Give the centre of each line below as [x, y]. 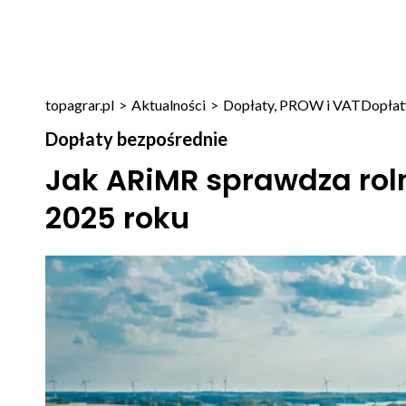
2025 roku [117, 218]
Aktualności [168, 105]
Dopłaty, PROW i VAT [291, 105]
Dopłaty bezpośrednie [136, 139]
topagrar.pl [79, 105]
